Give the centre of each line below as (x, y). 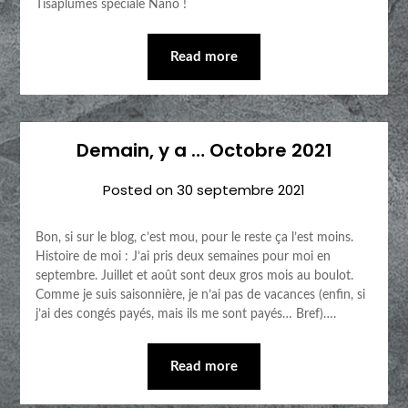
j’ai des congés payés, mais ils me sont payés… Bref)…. (185, 315)
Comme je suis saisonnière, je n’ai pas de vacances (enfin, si (200, 296)
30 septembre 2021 (241, 190)
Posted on (140, 190)
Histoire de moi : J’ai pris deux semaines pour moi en (183, 257)
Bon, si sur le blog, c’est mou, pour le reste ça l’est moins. (198, 238)
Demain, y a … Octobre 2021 (204, 151)
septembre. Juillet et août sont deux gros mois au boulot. (194, 276)
